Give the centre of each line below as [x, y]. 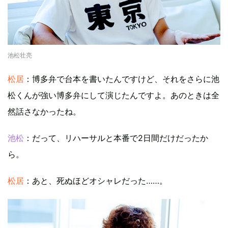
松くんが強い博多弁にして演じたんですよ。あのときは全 [113, 95]
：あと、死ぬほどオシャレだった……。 [96, 180]
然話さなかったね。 [44, 111]
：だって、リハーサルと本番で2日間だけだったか [116, 138]
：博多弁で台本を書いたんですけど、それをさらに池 [122, 79]
